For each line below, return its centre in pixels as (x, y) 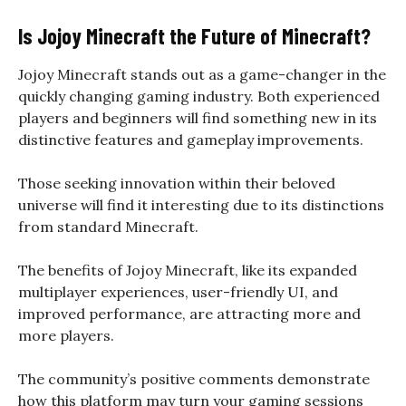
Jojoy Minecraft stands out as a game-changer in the (202, 74)
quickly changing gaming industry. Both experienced (199, 96)
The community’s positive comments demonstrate (194, 378)
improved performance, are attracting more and (189, 313)
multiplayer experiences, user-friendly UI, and (178, 291)
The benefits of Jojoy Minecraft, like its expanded (188, 270)
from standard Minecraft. (110, 226)
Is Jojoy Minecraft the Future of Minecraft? (194, 35)
